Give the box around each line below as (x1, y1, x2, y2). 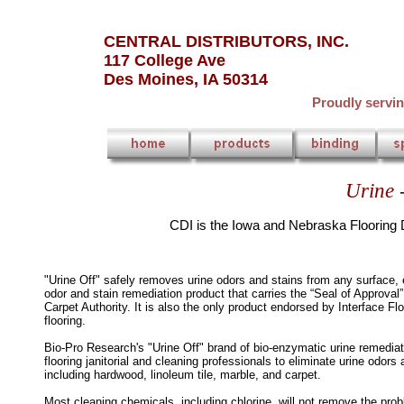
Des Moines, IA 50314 (104, 70, 268, 88)
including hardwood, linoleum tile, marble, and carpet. (44, 368, 321, 381)
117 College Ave (104, 51, 225, 69)
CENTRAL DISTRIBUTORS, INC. (104, 32, 349, 50)
